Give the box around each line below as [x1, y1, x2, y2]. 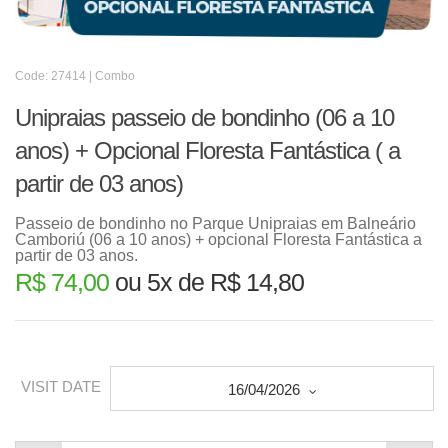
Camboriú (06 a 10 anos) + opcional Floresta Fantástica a [15, 231, 422, 248]
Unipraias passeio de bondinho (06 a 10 [15, 104, 394, 131]
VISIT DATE [21, 378, 101, 396]
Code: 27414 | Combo [15, 69, 135, 83]
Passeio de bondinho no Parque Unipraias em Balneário [15, 215, 416, 232]
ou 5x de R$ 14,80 [109, 268, 304, 296]
